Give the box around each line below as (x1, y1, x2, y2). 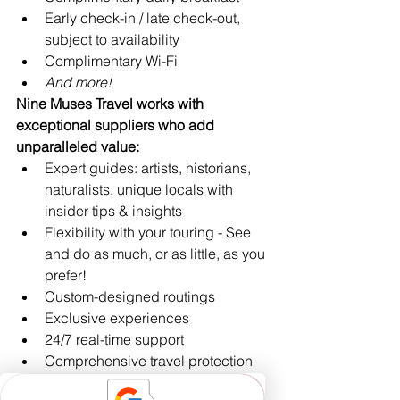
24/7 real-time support (45, 330, 187, 349)
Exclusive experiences (45, 309, 189, 328)
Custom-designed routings (45, 287, 215, 306)
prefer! (45, 266, 87, 285)
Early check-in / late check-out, (45, 9, 244, 28)
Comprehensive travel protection (45, 352, 256, 371)
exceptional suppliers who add (16, 116, 218, 135)
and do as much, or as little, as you (45, 245, 269, 263)
